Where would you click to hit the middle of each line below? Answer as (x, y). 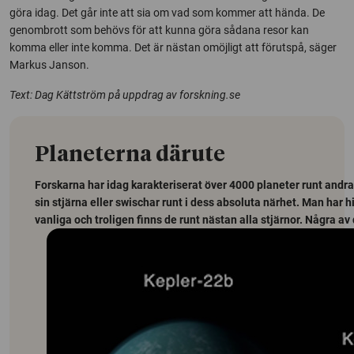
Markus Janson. (49, 64)
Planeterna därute (130, 155)
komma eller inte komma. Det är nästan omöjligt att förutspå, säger (173, 47)
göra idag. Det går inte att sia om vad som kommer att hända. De (167, 12)
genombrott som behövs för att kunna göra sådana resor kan (159, 30)
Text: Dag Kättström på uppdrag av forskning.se (125, 94)
